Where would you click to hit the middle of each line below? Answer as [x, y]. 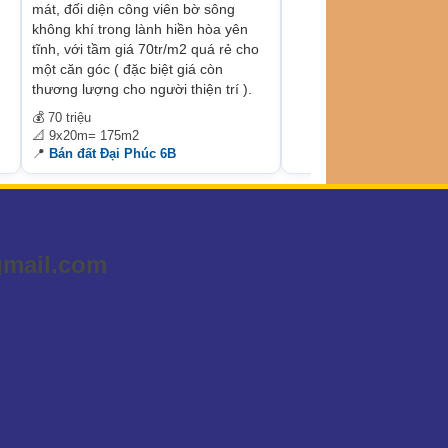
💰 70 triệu [61, 117]
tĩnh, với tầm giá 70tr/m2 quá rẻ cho [145, 48]
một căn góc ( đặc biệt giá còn [127, 68]
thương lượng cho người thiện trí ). [142, 88]
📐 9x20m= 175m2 [85, 135]
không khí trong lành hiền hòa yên [140, 28]
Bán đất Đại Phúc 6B [112, 153]
